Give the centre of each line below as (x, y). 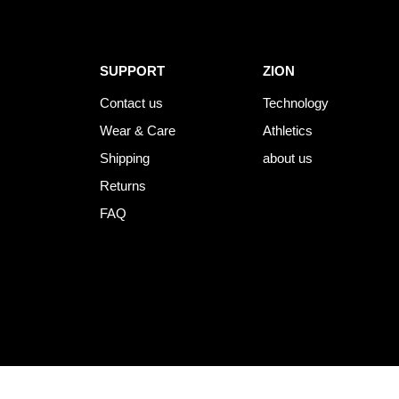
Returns (123, 186)
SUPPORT (132, 71)
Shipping (125, 159)
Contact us (131, 103)
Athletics (288, 131)
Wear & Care (138, 131)
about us (288, 159)
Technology (296, 103)
